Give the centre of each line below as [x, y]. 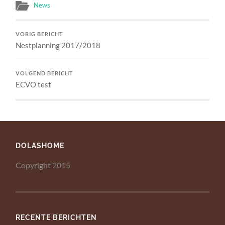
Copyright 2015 [43, 165]
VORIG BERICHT [40, 34]
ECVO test [34, 85]
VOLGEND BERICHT [45, 74]
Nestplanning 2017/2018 [58, 45]
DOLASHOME [40, 146]
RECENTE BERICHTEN [57, 217]
